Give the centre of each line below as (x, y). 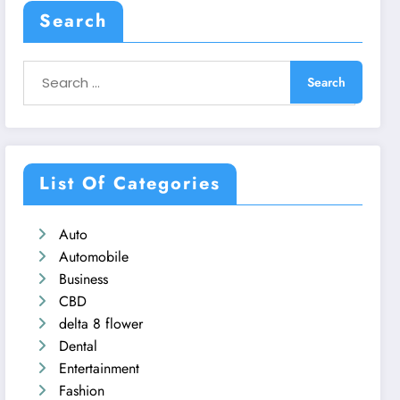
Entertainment (100, 368)
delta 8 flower (101, 323)
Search (74, 21)
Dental (79, 346)
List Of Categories (130, 183)
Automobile (94, 256)
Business (84, 279)
